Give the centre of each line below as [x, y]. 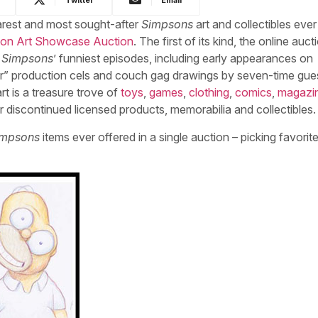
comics [253, 93]
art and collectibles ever [255, 24]
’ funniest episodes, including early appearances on [183, 59]
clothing [209, 93]
